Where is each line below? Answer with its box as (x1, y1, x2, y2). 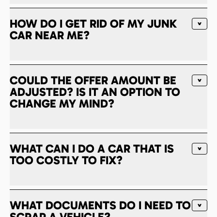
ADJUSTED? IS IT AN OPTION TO (10, 84, 180, 99)
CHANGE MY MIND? (10, 96, 114, 110)
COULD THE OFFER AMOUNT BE (10, 73, 176, 87)
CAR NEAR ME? (10, 28, 90, 42)
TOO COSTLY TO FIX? (10, 153, 123, 167)
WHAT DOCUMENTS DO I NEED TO (10, 198, 191, 212)
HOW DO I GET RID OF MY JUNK (10, 16, 177, 31)
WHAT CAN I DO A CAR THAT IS (10, 141, 174, 155)
